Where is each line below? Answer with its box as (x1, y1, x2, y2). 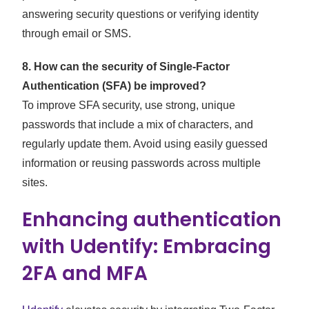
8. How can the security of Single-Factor (22, 61, 230, 73)
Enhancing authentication (22, 206, 282, 234)
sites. (22, 177, 48, 189)
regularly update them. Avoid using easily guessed (22, 138, 268, 150)
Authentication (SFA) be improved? (22, 80, 207, 92)
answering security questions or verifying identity (22, 8, 259, 21)
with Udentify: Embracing (22, 233, 272, 261)
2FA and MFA (22, 260, 148, 288)
